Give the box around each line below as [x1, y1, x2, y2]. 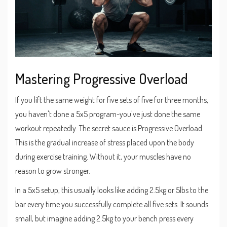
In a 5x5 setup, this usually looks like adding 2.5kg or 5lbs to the [15, 185, 208, 196]
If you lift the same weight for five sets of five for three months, [15, 95, 208, 105]
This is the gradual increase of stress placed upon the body [15, 137, 194, 148]
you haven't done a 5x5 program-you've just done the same [15, 109, 200, 120]
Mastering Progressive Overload [15, 69, 188, 88]
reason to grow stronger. [15, 166, 90, 176]
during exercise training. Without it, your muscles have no [15, 152, 191, 162]
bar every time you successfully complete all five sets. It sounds [15, 199, 208, 210]
